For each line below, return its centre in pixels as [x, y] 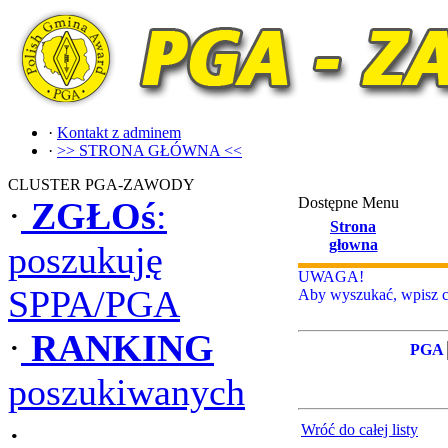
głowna [353, 244]
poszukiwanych [126, 392]
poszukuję [85, 260]
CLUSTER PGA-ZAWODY [101, 184]
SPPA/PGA [94, 304]
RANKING [122, 348]
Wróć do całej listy [359, 429]
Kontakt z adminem [119, 132]
